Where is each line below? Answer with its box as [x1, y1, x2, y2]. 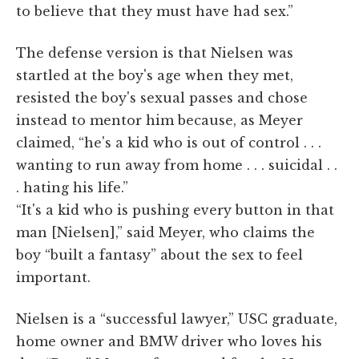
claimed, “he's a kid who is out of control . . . [16, 134, 321, 151]
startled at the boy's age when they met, [16, 67, 293, 83]
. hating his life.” [16, 179, 128, 196]
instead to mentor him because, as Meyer [16, 111, 303, 128]
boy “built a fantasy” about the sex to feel [16, 246, 303, 263]
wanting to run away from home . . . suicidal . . [16, 156, 337, 173]
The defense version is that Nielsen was [16, 44, 293, 61]
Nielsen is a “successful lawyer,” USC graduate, [16, 310, 337, 327]
